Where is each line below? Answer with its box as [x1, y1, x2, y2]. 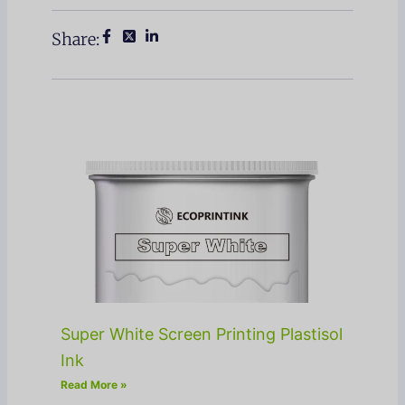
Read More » [61, 377, 128, 391]
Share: [52, 28, 100, 50]
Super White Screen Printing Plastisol [61, 324, 344, 344]
